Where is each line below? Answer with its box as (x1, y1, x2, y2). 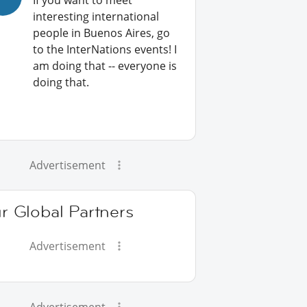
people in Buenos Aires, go (33, 25, 171, 40)
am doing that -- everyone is (33, 58, 177, 73)
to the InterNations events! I (33, 42, 177, 57)
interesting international (33, 9, 160, 24)
